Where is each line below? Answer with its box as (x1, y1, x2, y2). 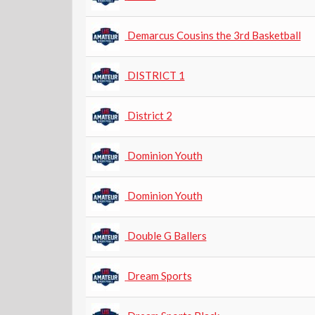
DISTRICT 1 (127, 68, 185, 82)
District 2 (127, 108, 172, 122)
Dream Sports (127, 269, 192, 282)
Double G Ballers (127, 229, 207, 242)
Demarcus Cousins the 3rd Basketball (127, 28, 301, 41)
